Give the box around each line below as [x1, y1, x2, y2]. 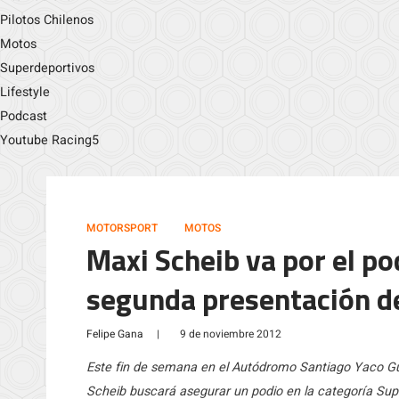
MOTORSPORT [86, 220, 158, 236]
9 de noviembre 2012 [180, 326, 281, 342]
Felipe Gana [86, 326, 143, 342]
